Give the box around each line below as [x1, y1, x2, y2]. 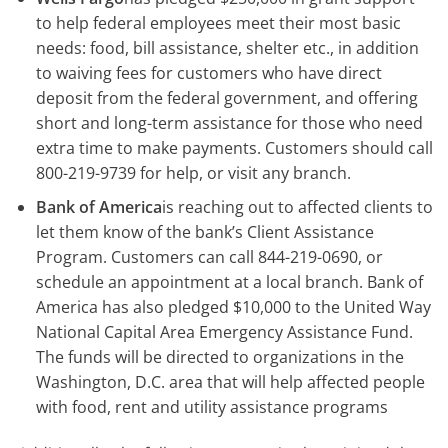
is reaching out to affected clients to [161, 196, 433, 219]
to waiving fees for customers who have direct [35, 61, 382, 84]
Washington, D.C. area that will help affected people [35, 371, 425, 394]
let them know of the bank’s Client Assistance [35, 221, 374, 244]
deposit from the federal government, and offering [35, 86, 418, 109]
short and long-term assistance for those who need [35, 111, 423, 134]
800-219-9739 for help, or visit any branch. [35, 161, 351, 184]
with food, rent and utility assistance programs [35, 396, 388, 419]
